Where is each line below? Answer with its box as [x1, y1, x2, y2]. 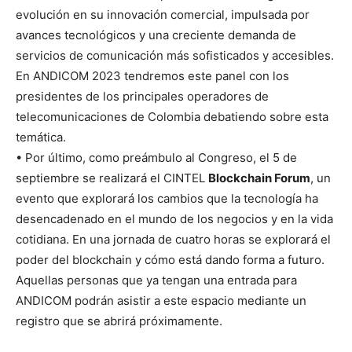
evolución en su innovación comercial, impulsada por [16, 6, 310, 22]
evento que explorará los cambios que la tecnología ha [16, 190, 318, 206]
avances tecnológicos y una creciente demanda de [16, 27, 296, 42]
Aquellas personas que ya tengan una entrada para [16, 272, 297, 288]
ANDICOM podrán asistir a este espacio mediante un [16, 292, 306, 308]
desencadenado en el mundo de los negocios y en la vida [16, 211, 333, 226]
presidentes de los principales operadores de [16, 88, 269, 104]
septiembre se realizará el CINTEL [16, 170, 208, 185]
